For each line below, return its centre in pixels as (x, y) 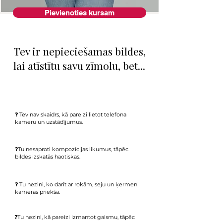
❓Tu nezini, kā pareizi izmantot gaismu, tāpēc (75, 217)
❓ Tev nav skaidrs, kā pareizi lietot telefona (71, 114)
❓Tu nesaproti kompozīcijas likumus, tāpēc (72, 149)
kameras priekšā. (37, 192)
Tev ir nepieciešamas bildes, (79, 51)
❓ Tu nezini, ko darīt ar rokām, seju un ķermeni (77, 184)
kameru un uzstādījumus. (49, 122)
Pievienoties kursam (80, 12)
